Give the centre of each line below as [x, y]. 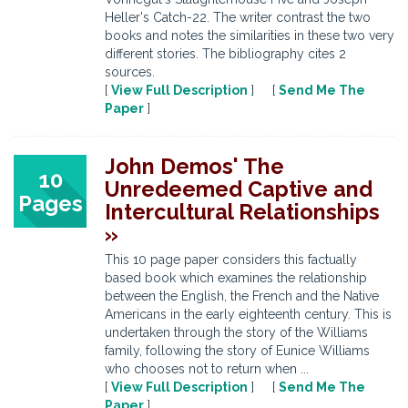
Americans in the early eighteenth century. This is [248, 314]
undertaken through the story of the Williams [236, 332]
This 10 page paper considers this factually [231, 260]
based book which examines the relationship [236, 278]
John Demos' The [194, 166]
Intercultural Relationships [242, 212]
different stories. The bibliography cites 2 [225, 54]
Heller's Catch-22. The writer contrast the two [238, 17]
